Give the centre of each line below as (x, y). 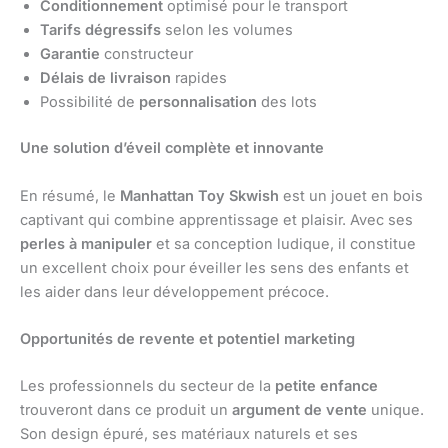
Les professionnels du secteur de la (147, 386)
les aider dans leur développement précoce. (174, 291)
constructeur (146, 54)
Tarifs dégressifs (100, 30)
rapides (199, 78)
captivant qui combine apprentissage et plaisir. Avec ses (216, 219)
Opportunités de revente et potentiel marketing (187, 339)
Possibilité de (89, 102)
